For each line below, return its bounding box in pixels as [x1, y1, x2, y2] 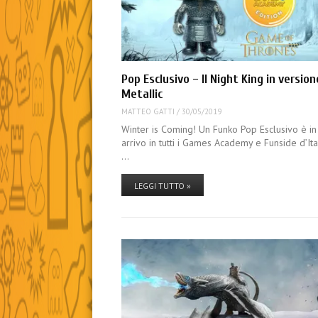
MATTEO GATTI [121, 106, 175, 117]
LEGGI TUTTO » [134, 180, 192, 192]
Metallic [121, 86, 163, 102]
